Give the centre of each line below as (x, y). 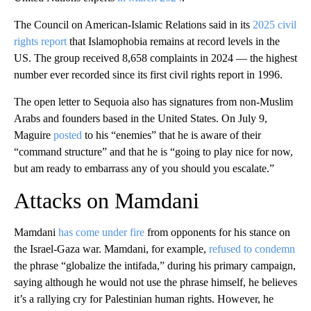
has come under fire (101, 233)
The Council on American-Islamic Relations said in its (133, 25)
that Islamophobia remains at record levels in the (173, 42)
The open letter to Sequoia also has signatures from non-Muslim (153, 102)
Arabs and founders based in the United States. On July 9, (141, 119)
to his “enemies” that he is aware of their (171, 135)
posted (68, 135)
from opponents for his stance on (217, 233)
